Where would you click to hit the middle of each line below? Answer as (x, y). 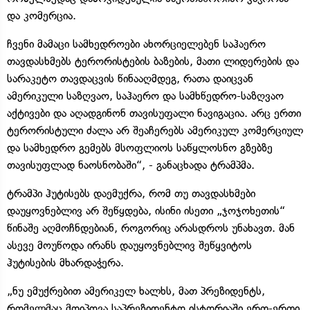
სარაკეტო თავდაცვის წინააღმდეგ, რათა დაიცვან (130, 78)
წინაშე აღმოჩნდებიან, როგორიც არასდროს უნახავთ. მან (151, 228)
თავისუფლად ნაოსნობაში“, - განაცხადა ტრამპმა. (131, 165)
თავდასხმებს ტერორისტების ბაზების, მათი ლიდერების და (153, 61)
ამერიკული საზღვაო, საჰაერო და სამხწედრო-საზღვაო (145, 95)
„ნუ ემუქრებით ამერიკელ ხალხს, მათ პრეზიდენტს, (136, 291)
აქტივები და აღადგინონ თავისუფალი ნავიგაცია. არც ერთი (154, 113)
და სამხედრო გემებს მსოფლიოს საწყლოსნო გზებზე (140, 147)
